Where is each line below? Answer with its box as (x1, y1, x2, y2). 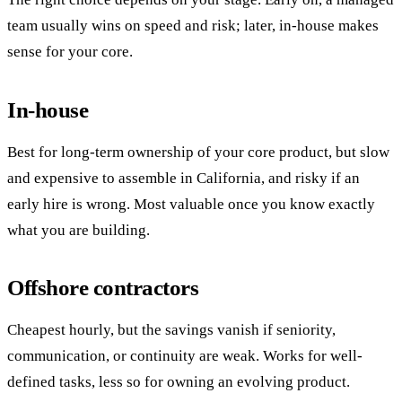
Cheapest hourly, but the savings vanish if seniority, (7, 320, 336, 338)
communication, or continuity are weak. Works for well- (7, 346, 363, 364)
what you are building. (7, 221, 150, 239)
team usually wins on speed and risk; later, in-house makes (7, 17, 379, 35)
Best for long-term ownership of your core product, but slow (7, 143, 389, 161)
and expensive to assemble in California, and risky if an (7, 169, 360, 187)
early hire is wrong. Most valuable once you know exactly (7, 195, 375, 213)
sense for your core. (7, 43, 133, 61)
